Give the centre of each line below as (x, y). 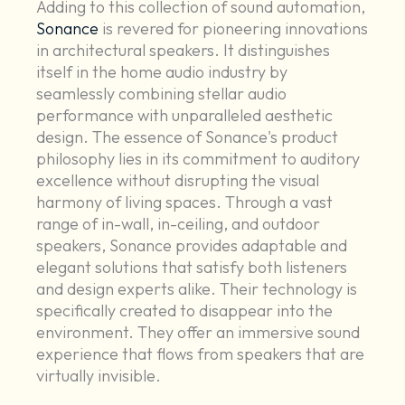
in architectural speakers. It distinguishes (184, 51)
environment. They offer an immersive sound (198, 333)
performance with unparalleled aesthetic (185, 116)
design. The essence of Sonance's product (188, 137)
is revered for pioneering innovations (234, 29)
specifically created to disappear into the (185, 311)
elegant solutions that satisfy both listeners (192, 268)
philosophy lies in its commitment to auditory (198, 159)
